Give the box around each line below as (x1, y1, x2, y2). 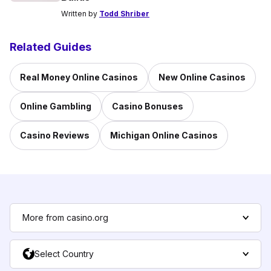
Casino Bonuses (112, 101, 183, 112)
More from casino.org (22, 212, 108, 223)
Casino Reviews (20, 130, 90, 141)
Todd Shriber (99, 9, 149, 19)
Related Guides (10, 41, 91, 54)
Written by (61, 9, 99, 19)
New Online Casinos (158, 72, 246, 83)
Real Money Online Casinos (20, 72, 138, 83)
